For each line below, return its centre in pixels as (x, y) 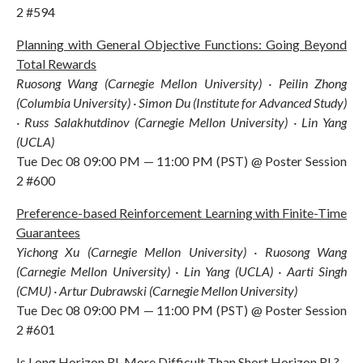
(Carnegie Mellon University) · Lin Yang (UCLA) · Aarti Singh (181, 271)
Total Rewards (56, 63)
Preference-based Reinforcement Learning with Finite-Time (181, 212)
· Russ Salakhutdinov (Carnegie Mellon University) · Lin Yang (181, 122)
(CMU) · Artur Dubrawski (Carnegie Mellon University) (157, 290)
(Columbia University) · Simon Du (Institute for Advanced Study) (181, 102)
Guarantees (48, 232)
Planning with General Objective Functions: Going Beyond (181, 44)
